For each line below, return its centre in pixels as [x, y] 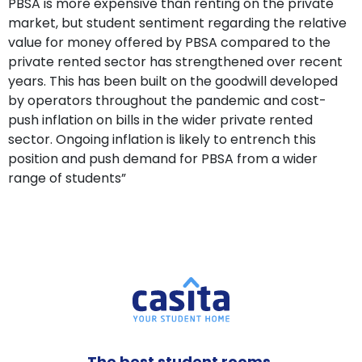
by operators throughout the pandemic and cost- [167, 100]
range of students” [67, 178]
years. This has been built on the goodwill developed [173, 81]
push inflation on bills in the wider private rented [160, 120]
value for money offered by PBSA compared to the [169, 42]
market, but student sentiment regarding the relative [177, 23]
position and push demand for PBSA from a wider [163, 158]
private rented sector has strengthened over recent [175, 61]
